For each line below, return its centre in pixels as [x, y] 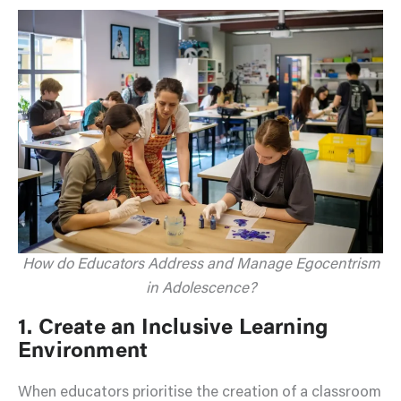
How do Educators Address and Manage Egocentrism [200, 266]
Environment [83, 352]
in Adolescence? [200, 290]
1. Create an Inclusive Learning [173, 329]
